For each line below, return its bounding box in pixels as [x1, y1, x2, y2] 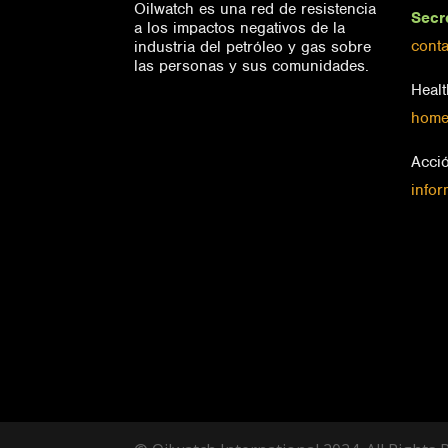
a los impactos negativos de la [134, 17, 346, 38]
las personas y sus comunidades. [134, 55, 370, 76]
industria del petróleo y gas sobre [134, 36, 372, 57]
